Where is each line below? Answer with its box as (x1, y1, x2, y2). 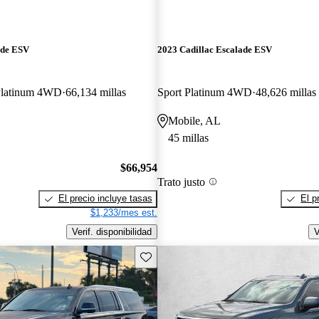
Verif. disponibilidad (71, 226, 152, 237)
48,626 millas (255, 85, 316, 98)
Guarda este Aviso (139, 250, 216, 261)
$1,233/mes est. (90, 207, 157, 219)
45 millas (167, 131, 209, 144)
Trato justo (157, 175, 205, 188)
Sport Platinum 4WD (157, 85, 252, 98)
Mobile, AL (167, 114, 221, 127)
